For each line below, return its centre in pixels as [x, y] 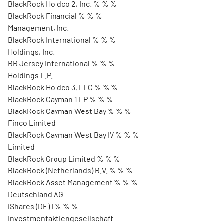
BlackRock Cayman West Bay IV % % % [74, 135]
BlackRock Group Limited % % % [64, 158]
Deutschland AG [36, 194]
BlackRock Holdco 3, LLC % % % [63, 87]
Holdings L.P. [30, 75]
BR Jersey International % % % [61, 63]
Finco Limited [32, 123]
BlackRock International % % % [62, 39]
